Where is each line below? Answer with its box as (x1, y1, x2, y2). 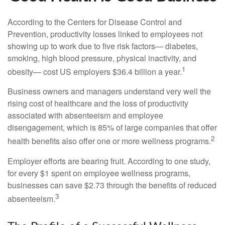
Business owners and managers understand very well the (8, 85, 211, 97)
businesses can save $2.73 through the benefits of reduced (8, 179, 216, 191)
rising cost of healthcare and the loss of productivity (8, 97, 188, 109)
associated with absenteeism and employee (8, 109, 163, 122)
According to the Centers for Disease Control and (8, 16, 182, 28)
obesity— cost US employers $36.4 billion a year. (8, 66, 182, 78)
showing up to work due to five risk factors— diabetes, (8, 40, 198, 52)
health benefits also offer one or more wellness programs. (8, 135, 211, 147)
